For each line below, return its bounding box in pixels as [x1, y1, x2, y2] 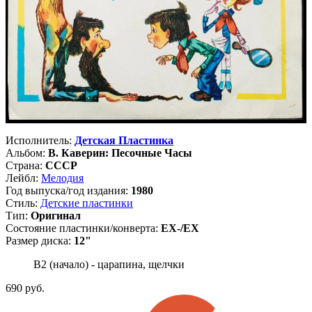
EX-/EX [161, 222, 199, 235]
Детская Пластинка [75, 134, 173, 147]
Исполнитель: [6, 134, 75, 147]
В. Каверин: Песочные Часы [48, 147, 192, 159]
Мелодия [41, 172, 84, 185]
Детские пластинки [40, 197, 133, 210]
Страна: [6, 159, 45, 172]
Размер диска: [6, 235, 74, 247]
